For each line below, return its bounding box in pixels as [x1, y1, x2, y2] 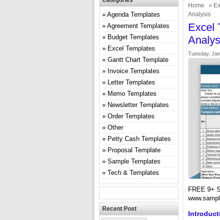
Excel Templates [108, 45, 155, 52]
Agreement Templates [107, 22, 169, 29]
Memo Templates [108, 90, 157, 97]
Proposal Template [108, 146, 161, 154]
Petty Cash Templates [108, 135, 171, 142]
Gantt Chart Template [108, 56, 168, 63]
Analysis [188, 11, 211, 18]
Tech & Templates [108, 169, 159, 176]
